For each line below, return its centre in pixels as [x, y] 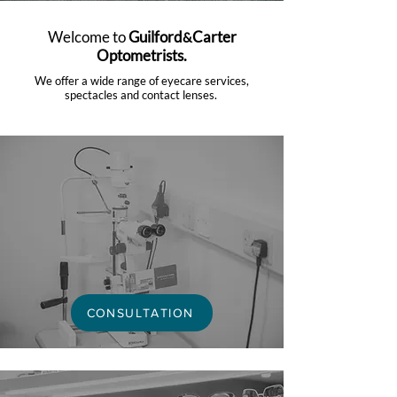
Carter [214, 37]
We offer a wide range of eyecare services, [142, 81]
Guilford [155, 37]
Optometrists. [142, 55]
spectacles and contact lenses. [142, 95]
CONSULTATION [140, 313]
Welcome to [88, 37]
